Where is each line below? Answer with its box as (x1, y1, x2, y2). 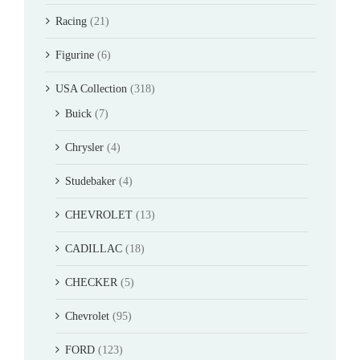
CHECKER (65, 276, 117, 288)
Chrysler (65, 141, 104, 153)
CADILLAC (65, 242, 122, 255)
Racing (55, 14, 87, 27)
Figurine (55, 48, 94, 61)
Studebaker (65, 174, 116, 187)
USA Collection (55, 82, 127, 95)
